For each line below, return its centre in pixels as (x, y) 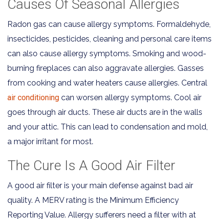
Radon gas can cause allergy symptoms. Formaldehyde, (109, 24)
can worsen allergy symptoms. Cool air (130, 97)
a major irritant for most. (50, 141)
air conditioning (33, 97)
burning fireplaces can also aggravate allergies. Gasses (106, 68)
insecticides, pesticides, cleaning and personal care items (109, 39)
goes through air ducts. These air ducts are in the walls (105, 112)
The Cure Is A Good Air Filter (91, 165)
